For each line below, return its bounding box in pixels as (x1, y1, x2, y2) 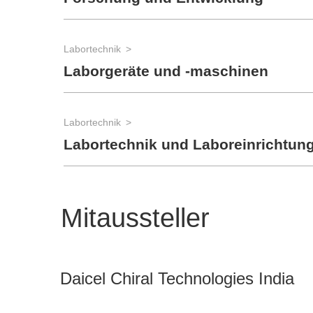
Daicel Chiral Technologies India (60, 269, 294, 288)
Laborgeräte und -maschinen (64, 63, 268, 80)
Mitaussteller (61, 203, 210, 233)
